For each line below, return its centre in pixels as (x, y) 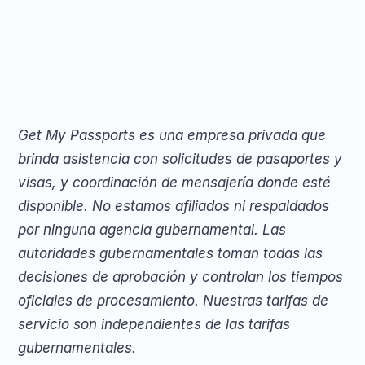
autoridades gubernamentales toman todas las (170, 253)
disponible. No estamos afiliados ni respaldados (174, 206)
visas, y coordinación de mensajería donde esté (174, 182)
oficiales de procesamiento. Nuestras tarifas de (173, 301)
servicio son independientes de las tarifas (154, 324)
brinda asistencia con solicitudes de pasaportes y (180, 159)
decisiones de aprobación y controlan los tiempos (180, 277)
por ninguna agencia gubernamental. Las (152, 230)
